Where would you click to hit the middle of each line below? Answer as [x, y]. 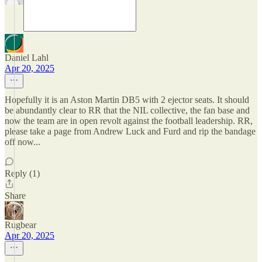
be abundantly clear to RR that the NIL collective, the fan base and [127, 110]
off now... [23, 142]
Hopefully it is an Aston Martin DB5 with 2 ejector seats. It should [127, 100]
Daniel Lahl [27, 58]
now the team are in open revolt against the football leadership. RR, [129, 121]
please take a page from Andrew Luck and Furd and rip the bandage [130, 131]
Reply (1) [22, 173]
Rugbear [20, 225]
